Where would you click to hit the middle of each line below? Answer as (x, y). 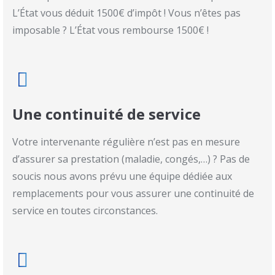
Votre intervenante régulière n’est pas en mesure (126, 141)
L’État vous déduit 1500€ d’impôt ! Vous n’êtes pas (126, 13)
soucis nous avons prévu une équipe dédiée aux (122, 176)
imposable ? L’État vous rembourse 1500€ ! (110, 30)
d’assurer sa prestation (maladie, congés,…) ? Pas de (131, 159)
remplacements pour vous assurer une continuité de (133, 193)
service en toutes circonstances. (85, 210)
